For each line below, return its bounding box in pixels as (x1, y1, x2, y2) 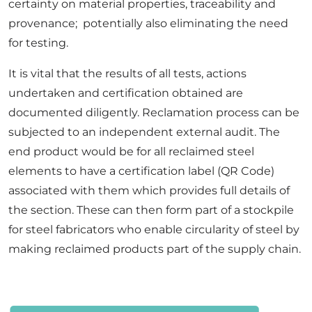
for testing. (8, 36, 68, 50)
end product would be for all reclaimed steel (8, 145, 254, 159)
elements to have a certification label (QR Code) (8, 164, 274, 178)
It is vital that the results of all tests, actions (8, 67, 247, 81)
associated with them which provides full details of (8, 184, 290, 198)
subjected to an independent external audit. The (8, 125, 280, 139)
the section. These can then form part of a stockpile (8, 203, 294, 217)
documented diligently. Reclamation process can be (8, 106, 299, 120)
